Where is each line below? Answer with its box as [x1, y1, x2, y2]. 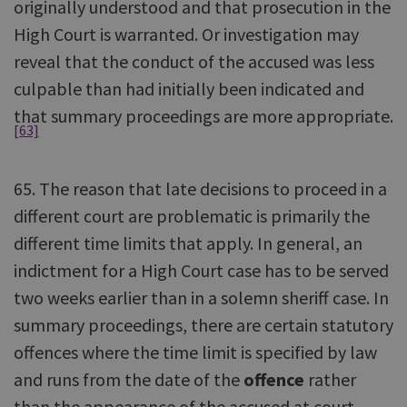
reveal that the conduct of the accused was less [14, 50, 374, 73]
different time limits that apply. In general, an [14, 232, 362, 254]
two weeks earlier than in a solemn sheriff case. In [14, 286, 389, 309]
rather [304, 368, 356, 391]
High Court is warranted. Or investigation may [14, 23, 359, 45]
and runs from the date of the [14, 368, 243, 391]
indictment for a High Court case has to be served [14, 259, 389, 282]
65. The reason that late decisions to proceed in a [14, 177, 387, 200]
